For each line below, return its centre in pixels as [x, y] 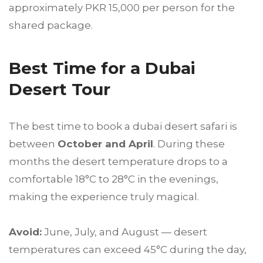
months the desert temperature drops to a [118, 162]
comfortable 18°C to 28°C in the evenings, [114, 179]
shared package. [51, 26]
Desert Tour [60, 90]
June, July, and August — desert [124, 232]
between [33, 144]
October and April [105, 144]
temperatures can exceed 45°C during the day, [128, 250]
